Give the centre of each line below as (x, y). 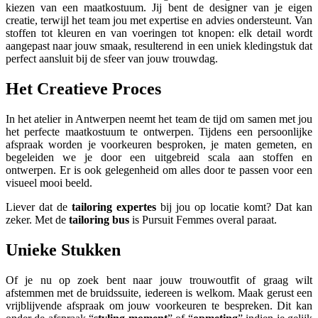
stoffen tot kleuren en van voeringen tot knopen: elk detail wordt (159, 33)
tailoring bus (99, 220)
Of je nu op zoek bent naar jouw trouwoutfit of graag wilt (159, 280)
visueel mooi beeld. (49, 183)
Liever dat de (39, 207)
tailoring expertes (114, 207)
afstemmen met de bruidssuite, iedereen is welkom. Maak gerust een (159, 292)
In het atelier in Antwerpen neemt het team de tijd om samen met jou (159, 119)
